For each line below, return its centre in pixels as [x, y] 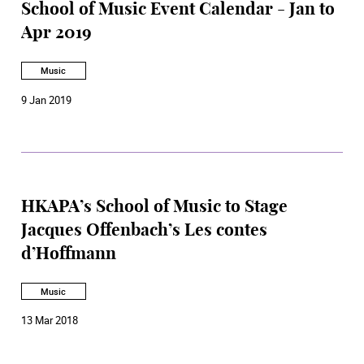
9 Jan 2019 [46, 100]
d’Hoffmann [69, 254]
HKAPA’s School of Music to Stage [154, 207]
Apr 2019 [56, 34]
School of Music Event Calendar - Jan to [178, 10]
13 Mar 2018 [50, 321]
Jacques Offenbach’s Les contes [144, 230]
